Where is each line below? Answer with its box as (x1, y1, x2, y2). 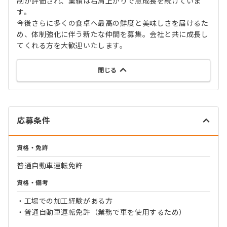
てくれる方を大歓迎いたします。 (17, 41, 127, 50)
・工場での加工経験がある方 (17, 197, 113, 205)
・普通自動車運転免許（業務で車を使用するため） (17, 208, 186, 216)
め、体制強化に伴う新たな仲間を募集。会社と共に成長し (17, 30, 209, 39)
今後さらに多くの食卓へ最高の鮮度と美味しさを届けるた (17, 19, 209, 27)
